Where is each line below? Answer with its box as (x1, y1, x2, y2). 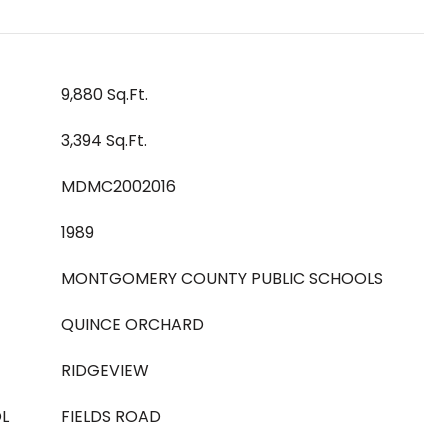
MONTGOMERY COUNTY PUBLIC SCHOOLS (61, 267, 383, 290)
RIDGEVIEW (61, 359, 149, 382)
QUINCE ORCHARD (61, 313, 204, 336)
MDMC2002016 (61, 175, 176, 198)
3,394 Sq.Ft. (61, 129, 147, 152)
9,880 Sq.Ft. (61, 83, 148, 106)
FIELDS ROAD (61, 405, 161, 428)
